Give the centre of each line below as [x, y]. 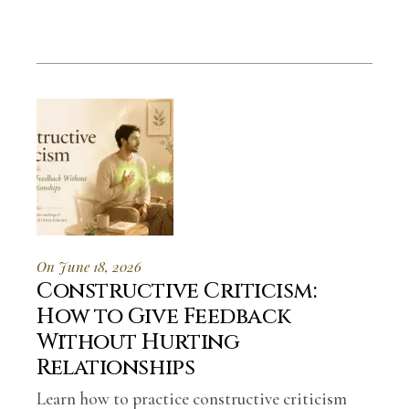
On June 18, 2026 [89, 267]
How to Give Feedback [164, 317]
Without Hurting [138, 342]
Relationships [116, 368]
